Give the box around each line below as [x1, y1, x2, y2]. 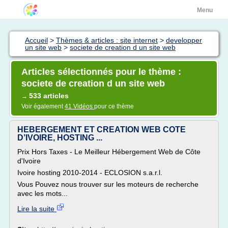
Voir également [21, 103, 65, 110]
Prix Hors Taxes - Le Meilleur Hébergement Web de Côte [17, 148, 201, 156]
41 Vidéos [65, 103, 94, 110]
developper [166, 36, 202, 44]
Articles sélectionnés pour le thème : [21, 67, 181, 77]
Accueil [25, 36, 48, 44]
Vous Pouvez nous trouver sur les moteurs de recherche [17, 180, 198, 188]
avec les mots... [17, 189, 68, 197]
